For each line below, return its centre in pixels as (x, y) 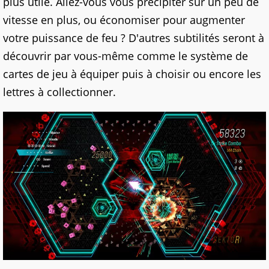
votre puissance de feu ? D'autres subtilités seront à (134, 38)
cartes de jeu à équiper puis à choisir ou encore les (132, 74)
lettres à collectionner (58, 92)
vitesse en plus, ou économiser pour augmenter (124, 20)
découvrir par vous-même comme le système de (125, 56)
